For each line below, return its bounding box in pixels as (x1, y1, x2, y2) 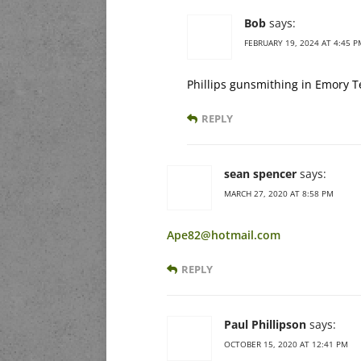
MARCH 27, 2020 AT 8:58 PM (224, 188, 334, 200)
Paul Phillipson (224, 317, 306, 333)
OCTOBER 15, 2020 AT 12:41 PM (224, 338, 348, 351)
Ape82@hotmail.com (167, 227, 280, 243)
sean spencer (224, 166, 297, 182)
